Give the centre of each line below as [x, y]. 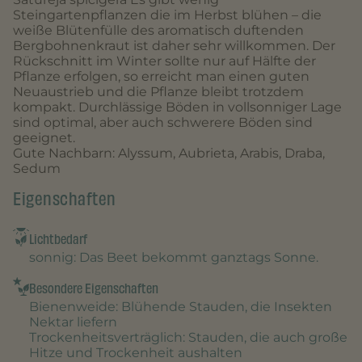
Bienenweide [72, 307]
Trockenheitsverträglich [106, 338]
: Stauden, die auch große [265, 338]
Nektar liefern [73, 322]
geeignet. [44, 138]
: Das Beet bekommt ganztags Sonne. [196, 258]
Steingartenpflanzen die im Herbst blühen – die [167, 15]
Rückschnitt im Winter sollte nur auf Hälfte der [164, 61]
